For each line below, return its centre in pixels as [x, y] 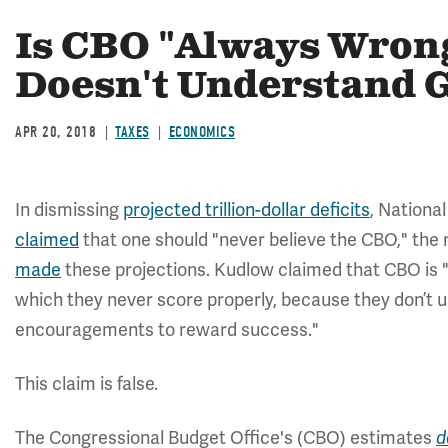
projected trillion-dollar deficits [246, 210]
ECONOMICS [201, 132]
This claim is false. [86, 384]
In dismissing [69, 210]
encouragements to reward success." [167, 330]
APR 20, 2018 [55, 132]
